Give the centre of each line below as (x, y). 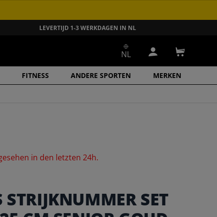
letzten (70, 158)
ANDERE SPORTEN (101, 75)
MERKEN (167, 75)
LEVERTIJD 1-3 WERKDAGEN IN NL (88, 28)
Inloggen (168, 57)
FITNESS (35, 75)
